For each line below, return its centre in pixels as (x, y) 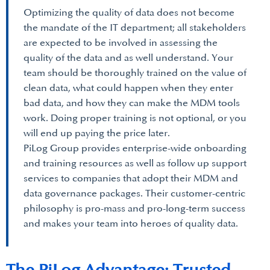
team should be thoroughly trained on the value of (135, 73)
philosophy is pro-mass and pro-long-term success (134, 209)
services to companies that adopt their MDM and (131, 178)
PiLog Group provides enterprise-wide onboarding (135, 148)
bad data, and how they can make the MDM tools (132, 103)
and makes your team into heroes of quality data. (131, 224)
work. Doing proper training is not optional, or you (135, 118)
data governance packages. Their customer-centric (134, 193)
